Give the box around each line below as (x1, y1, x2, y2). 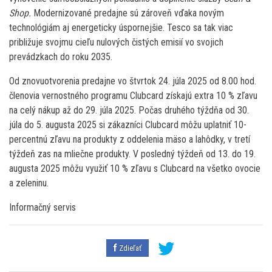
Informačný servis (9, 201, 76, 213)
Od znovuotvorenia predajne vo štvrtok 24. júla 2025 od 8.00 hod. (9, 75, 256, 87)
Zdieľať (117, 243, 141, 253)
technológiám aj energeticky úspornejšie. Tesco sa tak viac (9, 21, 233, 33)
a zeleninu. (9, 177, 49, 189)
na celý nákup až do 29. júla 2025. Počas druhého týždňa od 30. (9, 104, 249, 116)
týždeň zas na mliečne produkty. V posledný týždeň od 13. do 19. (9, 148, 256, 160)
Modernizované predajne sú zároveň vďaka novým (33, 7, 224, 19)
